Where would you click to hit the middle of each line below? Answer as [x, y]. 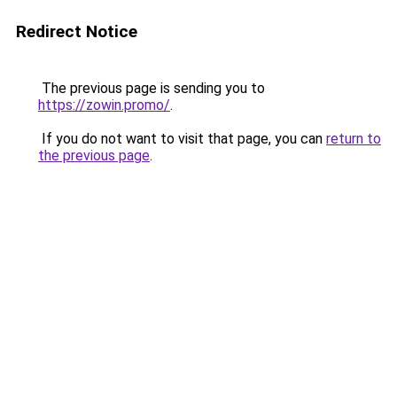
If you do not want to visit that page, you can [182, 139]
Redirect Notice [77, 31]
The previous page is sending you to [152, 88]
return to [354, 139]
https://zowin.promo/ [104, 105]
